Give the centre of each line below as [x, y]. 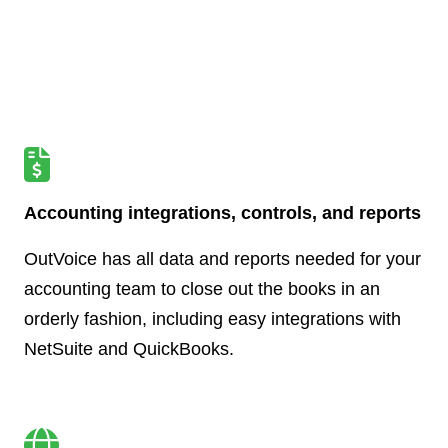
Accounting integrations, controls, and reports [222, 212]
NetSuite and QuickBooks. [129, 348]
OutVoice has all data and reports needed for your [222, 258]
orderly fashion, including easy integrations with [212, 318]
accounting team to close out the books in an [202, 288]
